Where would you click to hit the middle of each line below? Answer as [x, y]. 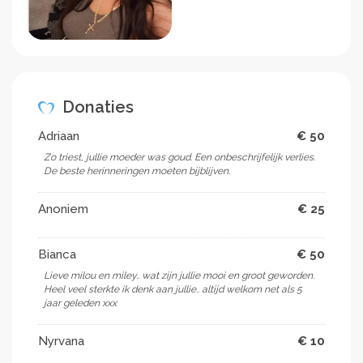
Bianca [57, 254]
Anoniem [63, 209]
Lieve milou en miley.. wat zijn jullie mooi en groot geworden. [179, 275]
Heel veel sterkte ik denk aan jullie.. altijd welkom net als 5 [173, 289]
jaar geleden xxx [80, 303]
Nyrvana [61, 341]
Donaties [96, 107]
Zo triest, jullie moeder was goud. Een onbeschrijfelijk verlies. [179, 157]
